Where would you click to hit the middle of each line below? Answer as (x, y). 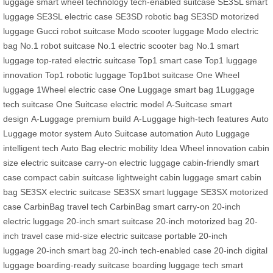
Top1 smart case (170, 60)
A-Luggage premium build (81, 119)
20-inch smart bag (72, 250)
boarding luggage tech (175, 265)
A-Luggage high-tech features (191, 119)
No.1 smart (218, 45)
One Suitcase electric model (110, 104)
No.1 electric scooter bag (146, 45)
